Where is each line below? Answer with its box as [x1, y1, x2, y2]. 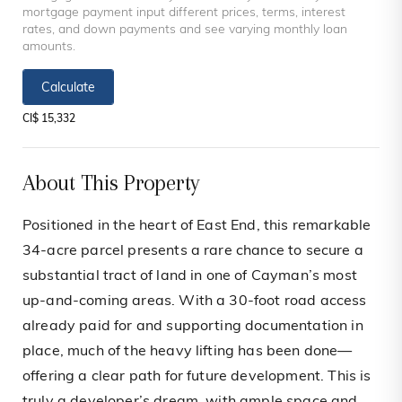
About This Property [22, 170, 200, 197]
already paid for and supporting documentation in [22, 319, 363, 335]
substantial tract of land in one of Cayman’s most [22, 269, 357, 284]
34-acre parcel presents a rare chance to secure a [22, 244, 363, 259]
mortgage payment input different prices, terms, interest [22, 6, 345, 21]
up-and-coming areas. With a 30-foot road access [22, 294, 367, 310]
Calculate [41, 82, 95, 96]
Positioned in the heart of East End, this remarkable [22, 219, 371, 234]
